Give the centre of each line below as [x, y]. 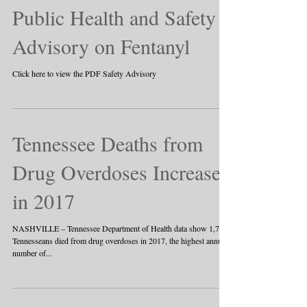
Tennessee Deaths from [108, 143]
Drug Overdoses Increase [116, 172]
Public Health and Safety [114, 17]
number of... [32, 253]
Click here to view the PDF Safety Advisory [84, 73]
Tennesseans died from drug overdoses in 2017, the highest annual [120, 241]
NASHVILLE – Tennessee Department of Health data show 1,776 [120, 228]
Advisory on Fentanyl [101, 46]
